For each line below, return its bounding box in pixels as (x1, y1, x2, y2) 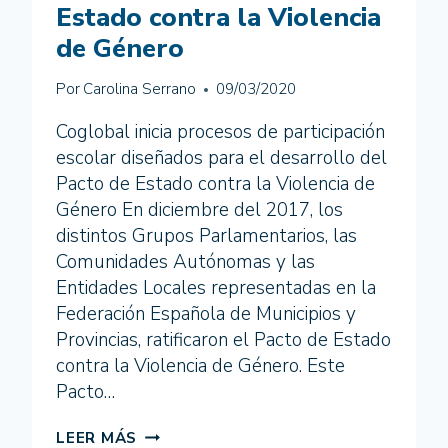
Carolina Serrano (83, 79, 197, 100)
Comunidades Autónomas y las (56, 249, 315, 276)
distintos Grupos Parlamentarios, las (56, 223, 357, 250)
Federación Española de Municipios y (56, 301, 356, 328)
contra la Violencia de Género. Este (56, 353, 345, 380)
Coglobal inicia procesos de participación (56, 119, 385, 146)
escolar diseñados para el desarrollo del (56, 145, 387, 172)
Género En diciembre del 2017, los (56, 197, 343, 224)
